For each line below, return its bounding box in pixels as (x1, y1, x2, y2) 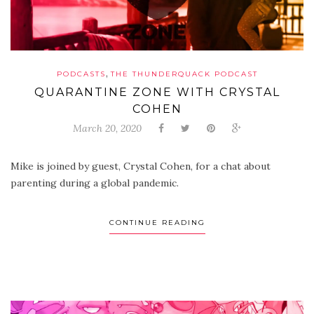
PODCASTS (56, 69, 106, 78)
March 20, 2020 (73, 121, 142, 135)
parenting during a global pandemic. (11, 176, 179, 189)
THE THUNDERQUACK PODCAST (110, 69, 258, 78)
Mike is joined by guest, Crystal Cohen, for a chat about (11, 159, 271, 172)
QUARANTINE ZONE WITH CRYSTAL (34, 85, 280, 99)
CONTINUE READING (109, 217, 205, 227)
